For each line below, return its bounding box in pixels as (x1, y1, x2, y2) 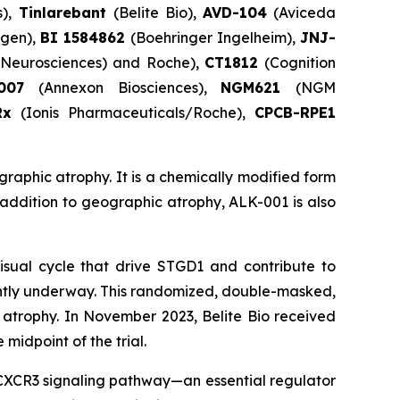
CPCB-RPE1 (254, 104, 336, 122)
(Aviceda (266, 4, 337, 22)
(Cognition (258, 54, 336, 72)
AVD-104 (202, 4, 267, 22)
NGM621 (221, 79, 296, 97)
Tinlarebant (18, 4, 113, 22)
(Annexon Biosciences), (38, 79, 221, 97)
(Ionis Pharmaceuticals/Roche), (12, 104, 254, 122)
